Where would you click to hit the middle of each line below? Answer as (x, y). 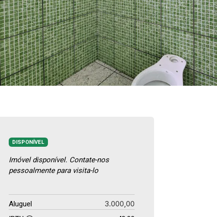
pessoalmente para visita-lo (54, 170)
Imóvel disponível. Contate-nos (59, 160)
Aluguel (20, 204)
